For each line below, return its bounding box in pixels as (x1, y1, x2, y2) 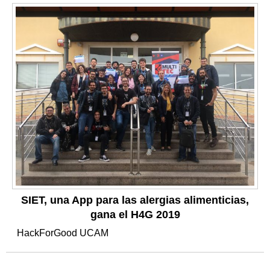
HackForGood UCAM (17, 227, 111, 238)
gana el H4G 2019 (90, 208, 180, 221)
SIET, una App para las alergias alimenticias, (21, 193, 249, 206)
